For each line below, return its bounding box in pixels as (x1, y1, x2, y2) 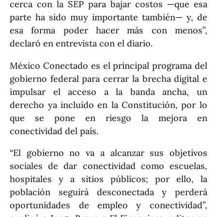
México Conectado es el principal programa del (10, 60, 207, 71)
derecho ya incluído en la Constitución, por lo (10, 99, 207, 110)
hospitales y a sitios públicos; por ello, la (10, 173, 207, 185)
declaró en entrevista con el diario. (10, 38, 153, 49)
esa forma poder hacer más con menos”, (10, 25, 207, 36)
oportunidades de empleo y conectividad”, (10, 199, 207, 211)
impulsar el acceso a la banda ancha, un (10, 86, 207, 97)
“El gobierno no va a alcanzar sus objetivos (10, 147, 207, 158)
